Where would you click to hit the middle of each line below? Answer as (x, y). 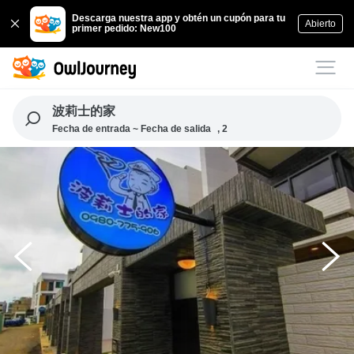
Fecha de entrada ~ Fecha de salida (131, 129)
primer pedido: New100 (124, 28)
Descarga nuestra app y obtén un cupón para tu (179, 18)
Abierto (320, 23)
